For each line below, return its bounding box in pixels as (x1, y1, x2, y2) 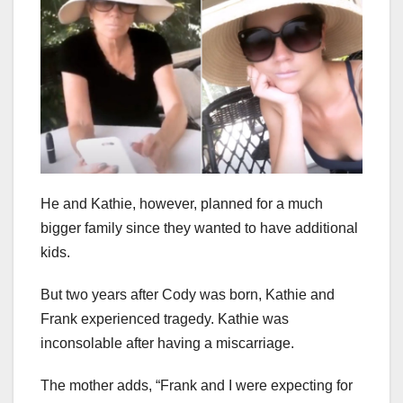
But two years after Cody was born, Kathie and (40, 287, 335, 303)
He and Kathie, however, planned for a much (40, 196, 323, 212)
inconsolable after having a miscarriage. (40, 336, 294, 352)
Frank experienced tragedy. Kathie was (40, 311, 289, 327)
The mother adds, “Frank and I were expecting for (40, 378, 353, 394)
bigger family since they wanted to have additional (40, 220, 358, 237)
